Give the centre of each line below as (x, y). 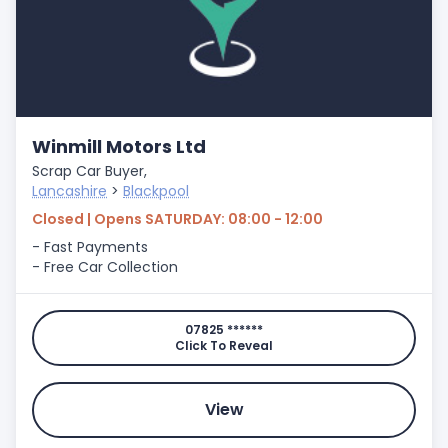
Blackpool (156, 191)
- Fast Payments (90, 247)
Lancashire (69, 191)
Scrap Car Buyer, (89, 171)
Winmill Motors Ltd (119, 146)
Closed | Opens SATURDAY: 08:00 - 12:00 (177, 219)
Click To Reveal (224, 345)
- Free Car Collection (105, 267)
